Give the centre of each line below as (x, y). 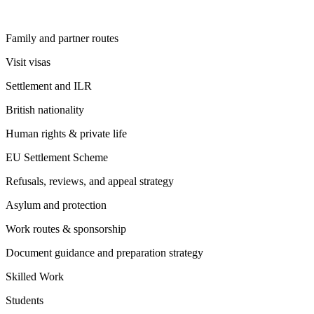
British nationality (45, 109)
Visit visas (28, 62)
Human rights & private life (66, 133)
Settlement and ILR (49, 86)
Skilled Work (35, 276)
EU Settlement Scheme (57, 157)
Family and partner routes (62, 38)
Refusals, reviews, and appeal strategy (90, 181)
